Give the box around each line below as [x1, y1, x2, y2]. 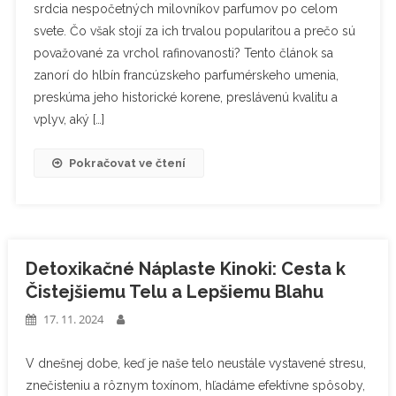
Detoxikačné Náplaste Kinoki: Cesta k [25, 257, 346, 279]
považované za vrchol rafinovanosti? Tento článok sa [33, 45, 333, 60]
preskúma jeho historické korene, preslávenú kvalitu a [33, 89, 338, 104]
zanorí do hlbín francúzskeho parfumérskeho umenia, [33, 67, 339, 82]
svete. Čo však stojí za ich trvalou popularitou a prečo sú [33, 23, 355, 38]
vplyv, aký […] [33, 111, 104, 126]
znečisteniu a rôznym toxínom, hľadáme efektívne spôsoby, [25, 377, 365, 392]
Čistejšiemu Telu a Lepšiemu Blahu [25, 280, 324, 302]
